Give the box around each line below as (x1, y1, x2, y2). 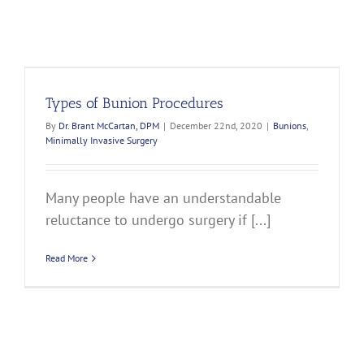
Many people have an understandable (45, 188, 281, 208)
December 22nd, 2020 (170, 119, 262, 132)
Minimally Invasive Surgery (45, 134, 158, 147)
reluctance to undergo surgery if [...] (45, 210, 271, 230)
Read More (45, 252, 88, 265)
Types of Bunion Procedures (45, 94, 223, 113)
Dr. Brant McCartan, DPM (58, 119, 159, 132)
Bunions (273, 119, 306, 132)
